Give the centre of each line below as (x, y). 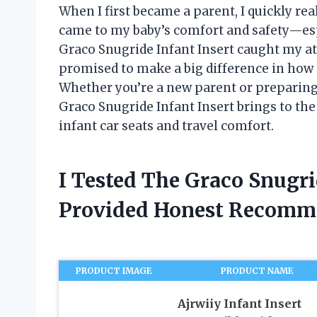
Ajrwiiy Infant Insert (239, 303)
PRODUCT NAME (258, 270)
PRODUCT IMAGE (114, 270)
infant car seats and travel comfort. (166, 126)
